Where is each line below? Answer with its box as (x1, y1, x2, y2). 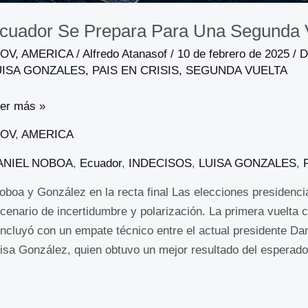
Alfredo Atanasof (82, 47, 170, 61)
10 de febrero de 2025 (177, 47, 293, 61)
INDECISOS (128, 156, 192, 170)
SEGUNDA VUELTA (185, 64, 287, 78)
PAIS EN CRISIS (91, 64, 179, 78)
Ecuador (79, 156, 122, 170)
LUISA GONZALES (198, 156, 296, 170)
